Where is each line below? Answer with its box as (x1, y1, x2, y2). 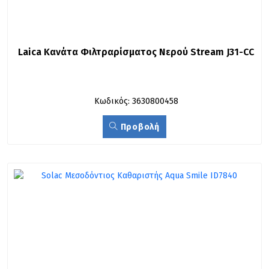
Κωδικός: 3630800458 (94, 96, 178, 106)
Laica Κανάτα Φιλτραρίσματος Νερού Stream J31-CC (18, 46, 254, 58)
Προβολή (118, 122, 160, 132)
